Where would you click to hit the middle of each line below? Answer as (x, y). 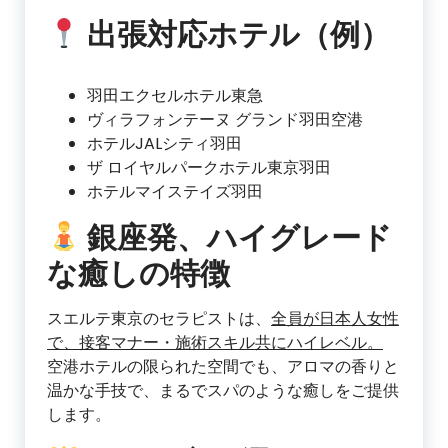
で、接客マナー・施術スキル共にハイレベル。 (215, 343)
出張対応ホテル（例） (236, 35)
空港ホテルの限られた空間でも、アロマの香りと (223, 367)
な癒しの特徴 (138, 274)
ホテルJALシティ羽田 (164, 144)
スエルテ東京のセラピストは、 (159, 319)
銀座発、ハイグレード (237, 238)
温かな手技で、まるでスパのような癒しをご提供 (223, 391)
